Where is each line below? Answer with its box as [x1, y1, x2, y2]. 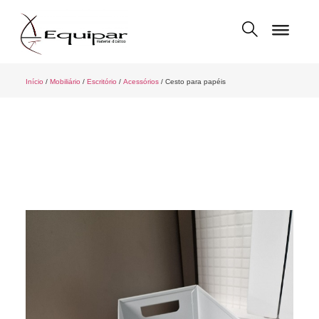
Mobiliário [49, 78, 80, 86]
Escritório [86, 78, 117, 86]
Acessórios [122, 78, 159, 86]
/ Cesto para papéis [158, 78, 226, 86]
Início [25, 78, 43, 86]
